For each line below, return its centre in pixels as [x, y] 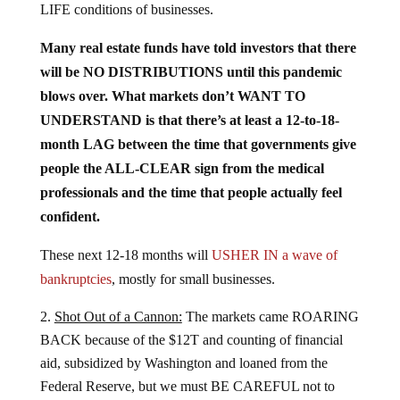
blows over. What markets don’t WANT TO [172, 81]
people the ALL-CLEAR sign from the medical [182, 154]
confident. [70, 202]
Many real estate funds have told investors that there [198, 33]
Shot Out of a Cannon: [118, 302]
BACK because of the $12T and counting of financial [191, 325]
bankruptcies [75, 264]
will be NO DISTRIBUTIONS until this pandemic [191, 57]
